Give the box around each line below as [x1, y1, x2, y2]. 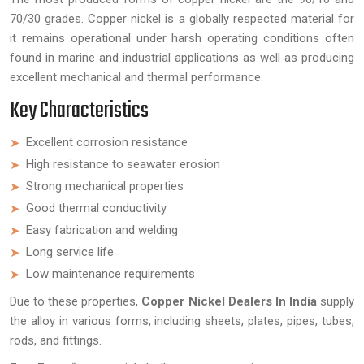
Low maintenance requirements [26, 266, 195, 281]
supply [316, 293, 355, 309]
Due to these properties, [10, 293, 142, 309]
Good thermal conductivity [26, 200, 167, 215]
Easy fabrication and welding [26, 222, 178, 237]
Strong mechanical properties [26, 178, 184, 193]
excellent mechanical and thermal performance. [10, 69, 263, 84]
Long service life [26, 244, 114, 259]
